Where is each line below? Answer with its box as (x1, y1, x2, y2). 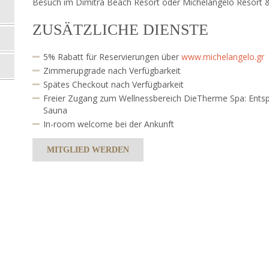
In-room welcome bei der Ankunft (43, 118, 174, 130)
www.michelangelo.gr (181, 50, 264, 62)
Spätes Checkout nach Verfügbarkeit (43, 78, 184, 90)
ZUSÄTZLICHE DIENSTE (32, 20, 208, 38)
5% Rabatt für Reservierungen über (43, 50, 181, 62)
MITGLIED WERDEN (47, 145, 129, 154)
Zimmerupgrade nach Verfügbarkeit (43, 64, 181, 76)
